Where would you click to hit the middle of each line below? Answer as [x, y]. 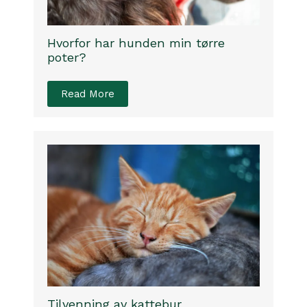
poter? [67, 57]
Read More [88, 94]
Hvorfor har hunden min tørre [136, 42]
